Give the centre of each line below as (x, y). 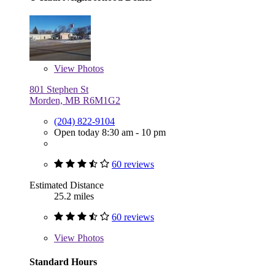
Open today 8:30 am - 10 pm (110, 133)
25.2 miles (74, 196)
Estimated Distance (67, 185)
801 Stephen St (59, 90)
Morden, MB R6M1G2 (75, 101)
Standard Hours (63, 262)
